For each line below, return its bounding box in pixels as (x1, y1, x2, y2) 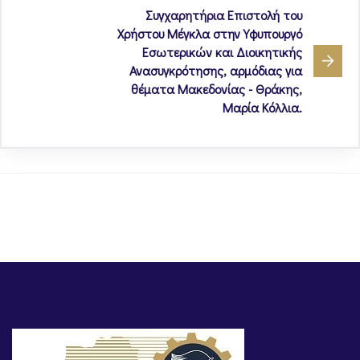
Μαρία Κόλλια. (223, 98, 302, 116)
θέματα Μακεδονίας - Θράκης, (131, 80, 302, 97)
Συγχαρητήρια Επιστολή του (145, 6, 302, 23)
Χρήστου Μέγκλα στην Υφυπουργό (117, 24, 302, 42)
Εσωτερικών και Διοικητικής (142, 43, 302, 60)
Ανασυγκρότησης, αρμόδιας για (129, 61, 302, 79)
